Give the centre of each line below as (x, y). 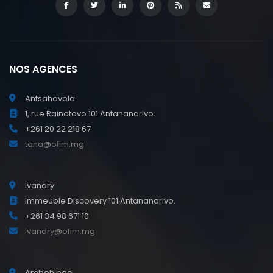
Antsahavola (50, 98)
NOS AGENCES (43, 69)
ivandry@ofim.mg (60, 231)
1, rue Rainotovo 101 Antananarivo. (90, 113)
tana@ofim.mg (55, 144)
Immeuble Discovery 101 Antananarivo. (100, 200)
